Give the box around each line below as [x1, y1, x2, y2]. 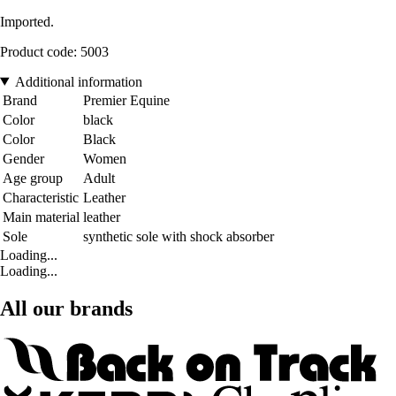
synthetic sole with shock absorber [83, 228, 274, 244]
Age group [3, 170, 63, 186]
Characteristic [3, 189, 79, 205]
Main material [3, 209, 80, 225]
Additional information [14, 73, 142, 89]
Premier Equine [83, 92, 170, 108]
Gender [3, 150, 44, 166]
